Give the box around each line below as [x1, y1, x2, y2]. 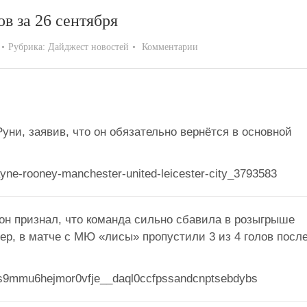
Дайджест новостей [48, 42, 129, 52]
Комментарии [142, 42, 198, 52]
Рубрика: [8, 42, 48, 52]
